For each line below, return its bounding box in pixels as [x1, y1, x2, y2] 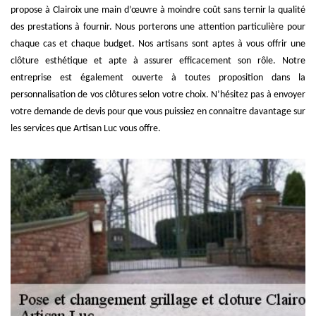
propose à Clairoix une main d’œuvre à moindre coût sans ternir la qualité [11, 4, 305, 16]
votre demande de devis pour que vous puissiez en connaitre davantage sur [11, 106, 305, 117]
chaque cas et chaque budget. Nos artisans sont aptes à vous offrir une [11, 38, 305, 49]
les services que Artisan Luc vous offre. [11, 123, 161, 134]
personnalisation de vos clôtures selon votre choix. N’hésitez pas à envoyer [11, 89, 305, 100]
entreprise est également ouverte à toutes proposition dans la [11, 72, 305, 83]
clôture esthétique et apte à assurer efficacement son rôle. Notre [11, 55, 305, 66]
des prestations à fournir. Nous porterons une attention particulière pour [11, 21, 305, 32]
